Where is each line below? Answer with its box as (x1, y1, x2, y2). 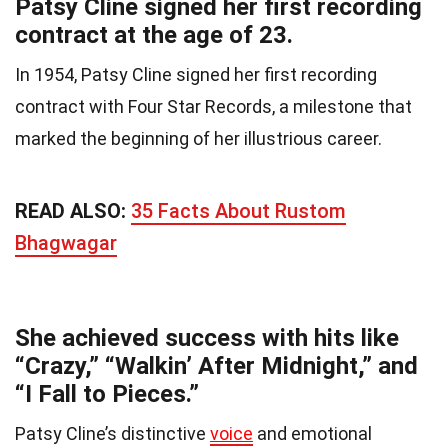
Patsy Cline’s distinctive (15, 423, 210, 445)
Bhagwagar (15, 231, 117, 256)
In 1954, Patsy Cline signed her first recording (15, 64, 377, 86)
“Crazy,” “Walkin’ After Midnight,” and (15, 352, 418, 381)
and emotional (253, 423, 372, 445)
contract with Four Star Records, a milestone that (15, 96, 412, 118)
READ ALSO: (15, 199, 131, 224)
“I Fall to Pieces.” (15, 380, 199, 409)
